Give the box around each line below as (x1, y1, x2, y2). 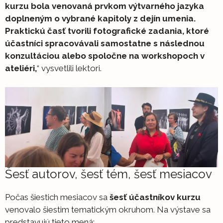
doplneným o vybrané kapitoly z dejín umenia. (5, 13, 196, 23)
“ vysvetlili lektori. (37, 63, 102, 73)
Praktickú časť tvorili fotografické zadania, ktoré (5, 25, 209, 36)
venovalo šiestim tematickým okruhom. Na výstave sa (5, 204, 211, 215)
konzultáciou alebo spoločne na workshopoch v (5, 50, 205, 61)
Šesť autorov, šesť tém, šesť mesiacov (5, 166, 212, 181)
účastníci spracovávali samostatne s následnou (5, 38, 205, 48)
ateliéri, (5, 63, 37, 73)
